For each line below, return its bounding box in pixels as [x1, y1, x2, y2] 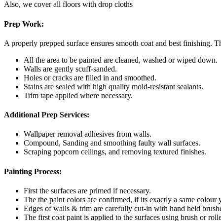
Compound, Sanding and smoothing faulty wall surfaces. [24, 139, 200, 147]
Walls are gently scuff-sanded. [24, 64, 117, 73]
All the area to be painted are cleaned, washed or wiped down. [24, 55, 218, 64]
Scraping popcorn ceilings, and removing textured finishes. [24, 147, 206, 156]
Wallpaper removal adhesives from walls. [24, 130, 151, 139]
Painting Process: [4, 167, 62, 176]
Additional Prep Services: [4, 110, 89, 119]
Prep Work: [4, 19, 44, 28]
